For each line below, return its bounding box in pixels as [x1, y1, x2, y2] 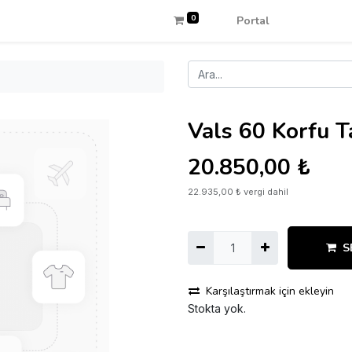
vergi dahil [244, 186, 288, 197]
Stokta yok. [188, 302, 246, 315]
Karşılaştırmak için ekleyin [206, 284, 334, 299]
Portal [236, 13, 269, 28]
